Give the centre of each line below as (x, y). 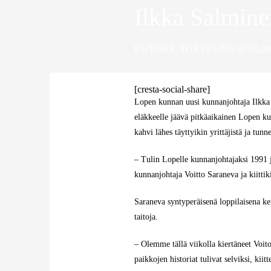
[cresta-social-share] (172, 89)
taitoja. (146, 217)
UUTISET (155, 49)
